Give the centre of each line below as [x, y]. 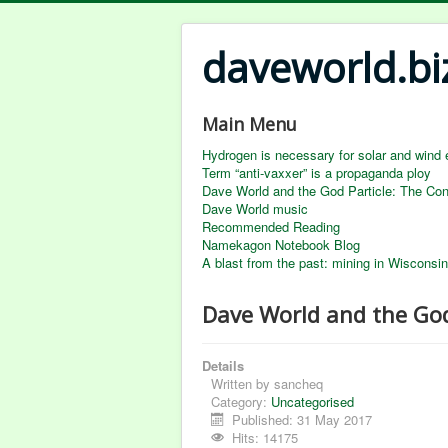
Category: [241, 401]
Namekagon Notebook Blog [281, 244]
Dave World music [255, 208]
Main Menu [249, 124]
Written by [242, 383]
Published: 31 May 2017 [302, 419]
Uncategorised [312, 401]
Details [223, 365]
